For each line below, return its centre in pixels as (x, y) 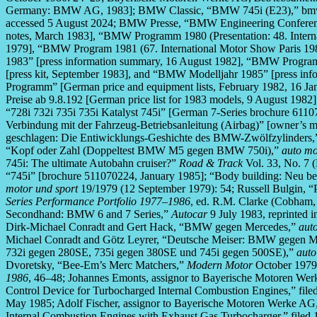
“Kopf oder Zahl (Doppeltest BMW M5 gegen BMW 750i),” (144, 151)
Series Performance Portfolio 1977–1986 (98, 202)
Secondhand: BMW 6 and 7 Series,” (88, 214)
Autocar (189, 214)
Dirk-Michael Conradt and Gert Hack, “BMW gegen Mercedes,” (152, 227)
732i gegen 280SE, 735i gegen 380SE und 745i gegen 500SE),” (151, 253)
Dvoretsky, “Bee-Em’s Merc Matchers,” (96, 265)
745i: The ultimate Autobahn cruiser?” (92, 163)
